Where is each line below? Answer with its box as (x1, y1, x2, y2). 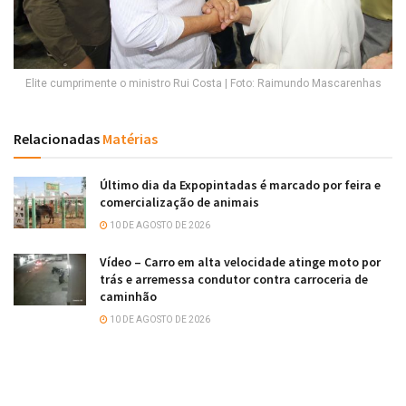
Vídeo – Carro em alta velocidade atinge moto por (100, 254, 381, 271)
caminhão (100, 288, 157, 305)
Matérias (100, 130, 158, 149)
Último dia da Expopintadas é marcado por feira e (100, 177, 381, 194)
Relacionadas (14, 130, 100, 149)
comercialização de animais (100, 194, 259, 211)
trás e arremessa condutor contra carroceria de (100, 271, 368, 288)
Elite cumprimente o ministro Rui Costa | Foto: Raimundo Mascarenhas (24, 77, 382, 91)
